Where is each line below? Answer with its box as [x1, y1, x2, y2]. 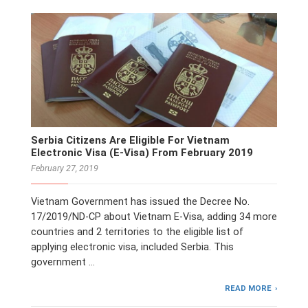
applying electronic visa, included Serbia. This [31, 241, 234, 253]
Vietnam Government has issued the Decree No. [31, 195, 250, 208]
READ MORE [225, 283, 272, 293]
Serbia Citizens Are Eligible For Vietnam [31, 134, 230, 146]
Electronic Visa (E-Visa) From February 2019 [31, 146, 253, 159]
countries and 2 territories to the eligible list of [31, 225, 243, 238]
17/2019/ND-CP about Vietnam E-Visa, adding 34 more [31, 210, 277, 223]
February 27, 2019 [31, 163, 98, 173]
